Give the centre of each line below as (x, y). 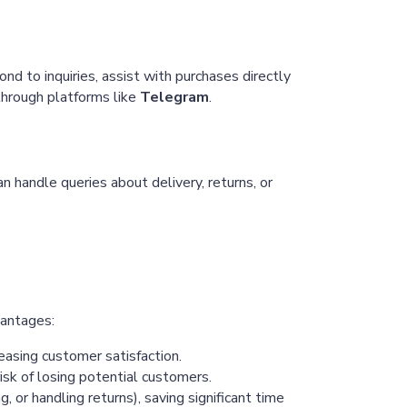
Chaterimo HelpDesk (109, 42)
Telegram (174, 98)
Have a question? (57, 64)
